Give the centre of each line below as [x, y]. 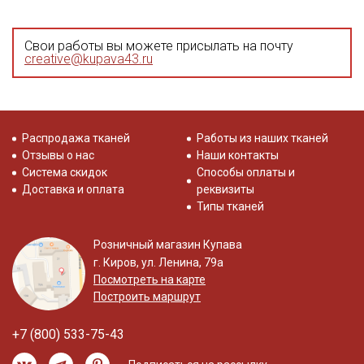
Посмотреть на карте [149, 279]
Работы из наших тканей [262, 138]
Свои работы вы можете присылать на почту [159, 45]
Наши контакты [238, 155]
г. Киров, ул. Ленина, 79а [158, 262]
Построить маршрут [147, 297]
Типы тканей [230, 206]
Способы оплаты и [246, 172]
